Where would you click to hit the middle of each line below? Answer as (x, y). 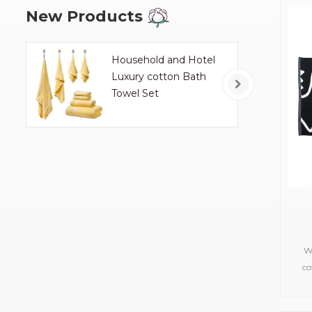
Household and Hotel (164, 60)
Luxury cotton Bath (159, 77)
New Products (84, 17)
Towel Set (135, 94)
